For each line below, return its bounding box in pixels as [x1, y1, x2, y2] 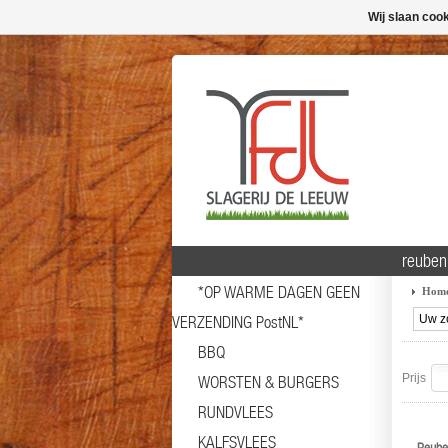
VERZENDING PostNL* [172, 312, 304, 332]
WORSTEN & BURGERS [198, 372, 339, 392]
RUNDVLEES [198, 402, 273, 422]
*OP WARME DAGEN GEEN [198, 282, 360, 302]
